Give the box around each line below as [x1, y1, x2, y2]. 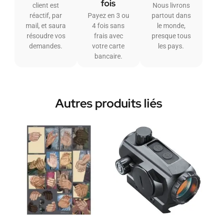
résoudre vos [26, 32, 65, 40]
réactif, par [30, 12, 62, 20]
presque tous [151, 32, 191, 40]
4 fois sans [92, 22, 125, 30]
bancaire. [94, 52, 123, 61]
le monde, [156, 22, 186, 30]
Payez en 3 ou [87, 12, 129, 20]
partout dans [151, 12, 191, 20]
